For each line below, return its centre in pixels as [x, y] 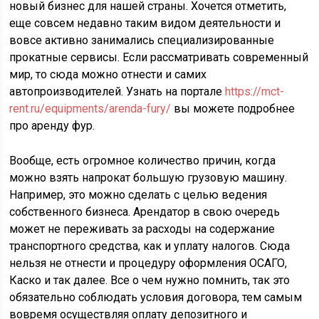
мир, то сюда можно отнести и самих [108, 74]
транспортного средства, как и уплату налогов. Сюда [150, 246]
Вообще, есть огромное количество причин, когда [143, 161]
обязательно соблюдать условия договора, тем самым [156, 297]
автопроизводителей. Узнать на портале [117, 91]
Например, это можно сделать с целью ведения [138, 195]
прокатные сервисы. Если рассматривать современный [159, 57]
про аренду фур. [52, 126]
